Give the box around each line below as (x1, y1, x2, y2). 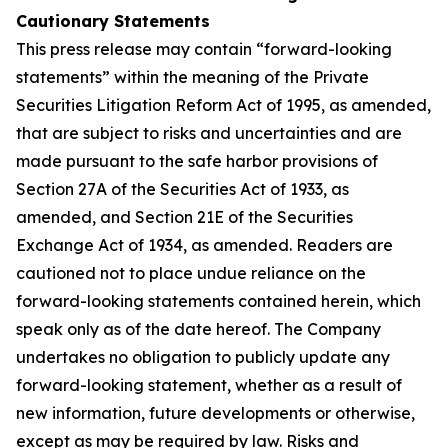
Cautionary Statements (16, 11, 210, 31)
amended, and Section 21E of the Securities (16, 207, 353, 227)
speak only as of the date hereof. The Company (16, 319, 381, 339)
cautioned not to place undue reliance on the (16, 263, 366, 283)
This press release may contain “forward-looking (16, 39, 392, 59)
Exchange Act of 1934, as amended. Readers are (16, 235, 393, 255)
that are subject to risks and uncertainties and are (16, 123, 402, 143)
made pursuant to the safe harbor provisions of (16, 151, 378, 171)
